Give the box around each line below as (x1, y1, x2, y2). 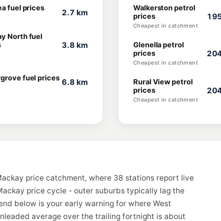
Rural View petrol (133, 77, 193, 86)
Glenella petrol (133, 40, 184, 49)
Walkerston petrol (133, 3, 195, 12)
